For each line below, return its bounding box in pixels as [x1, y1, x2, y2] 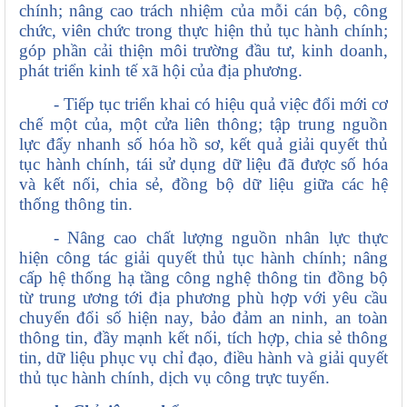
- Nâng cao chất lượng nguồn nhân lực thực [53, 228, 388, 248]
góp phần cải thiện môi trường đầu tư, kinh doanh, [19, 41, 388, 61]
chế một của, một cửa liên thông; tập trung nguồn [19, 114, 388, 134]
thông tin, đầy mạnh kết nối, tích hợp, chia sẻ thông [19, 328, 388, 348]
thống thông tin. [19, 194, 133, 214]
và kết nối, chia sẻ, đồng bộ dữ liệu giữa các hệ [19, 174, 388, 194]
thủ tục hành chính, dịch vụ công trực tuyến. [19, 368, 330, 388]
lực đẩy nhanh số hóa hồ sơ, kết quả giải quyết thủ [19, 134, 388, 154]
